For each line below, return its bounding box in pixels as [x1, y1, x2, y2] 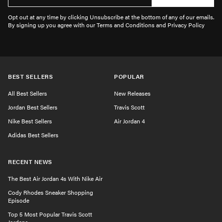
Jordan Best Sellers [8, 103, 57, 112]
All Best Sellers [8, 89, 47, 98]
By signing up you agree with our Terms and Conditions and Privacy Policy [8, 20, 205, 30]
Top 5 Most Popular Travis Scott [8, 210, 92, 219]
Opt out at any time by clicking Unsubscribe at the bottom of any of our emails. [8, 12, 214, 22]
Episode [8, 196, 29, 205]
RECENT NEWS [8, 157, 53, 166]
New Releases [114, 89, 151, 98]
